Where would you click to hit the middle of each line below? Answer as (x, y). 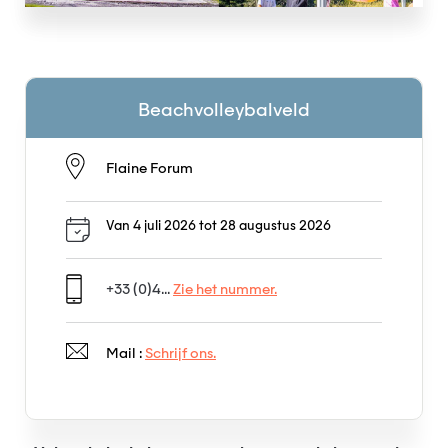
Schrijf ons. (180, 354)
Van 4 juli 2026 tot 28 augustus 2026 (218, 226)
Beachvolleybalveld (224, 111)
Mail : (125, 354)
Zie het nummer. (225, 290)
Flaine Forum (149, 169)
